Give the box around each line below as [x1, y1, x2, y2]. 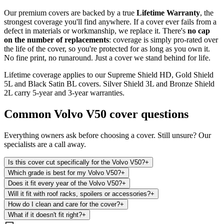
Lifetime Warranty [136, 8, 200, 17]
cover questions [106, 107, 188, 120]
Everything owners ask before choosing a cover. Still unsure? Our [4, 130, 211, 139]
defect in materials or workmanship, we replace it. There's [4, 26, 187, 35]
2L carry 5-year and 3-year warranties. [4, 88, 124, 97]
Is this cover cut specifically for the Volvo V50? [8, 158, 145, 166]
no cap [187, 26, 210, 35]
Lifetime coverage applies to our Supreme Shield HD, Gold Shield [4, 70, 213, 79]
